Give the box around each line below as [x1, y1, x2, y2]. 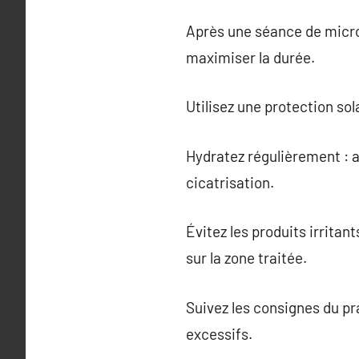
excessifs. [186, 324, 252, 343]
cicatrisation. [186, 172, 274, 192]
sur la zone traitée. [186, 248, 307, 267]
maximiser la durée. [186, 47, 315, 67]
